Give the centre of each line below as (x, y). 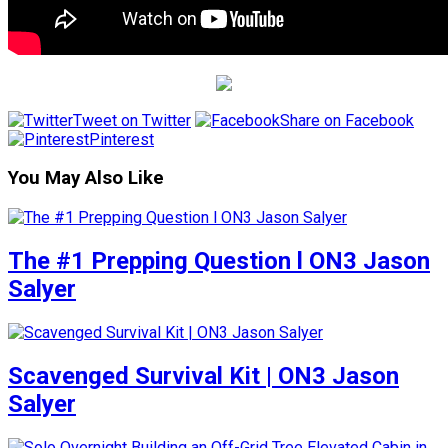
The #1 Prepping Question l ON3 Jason (219, 261)
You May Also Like (86, 178)
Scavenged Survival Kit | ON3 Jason (203, 375)
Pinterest (121, 139)
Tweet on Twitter (132, 120)
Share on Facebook (347, 120)
